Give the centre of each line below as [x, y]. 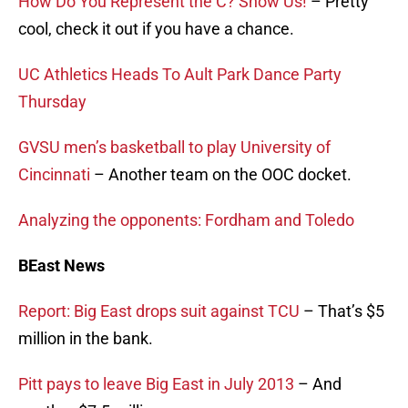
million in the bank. [86, 339]
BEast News [61, 266]
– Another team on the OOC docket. [221, 175]
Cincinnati [54, 175]
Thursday [52, 102]
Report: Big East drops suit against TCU [159, 311]
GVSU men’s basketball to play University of [174, 148]
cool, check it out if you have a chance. [156, 29]
